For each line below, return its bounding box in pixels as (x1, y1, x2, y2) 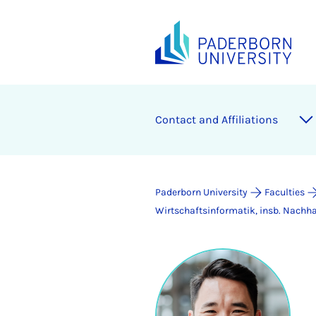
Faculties (265, 186, 305, 198)
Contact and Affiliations (155, 113, 278, 126)
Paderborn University (155, 186, 248, 198)
